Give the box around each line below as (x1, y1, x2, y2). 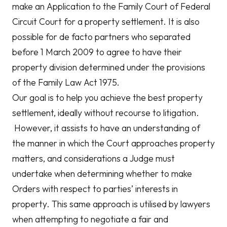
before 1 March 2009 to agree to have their (12, 46, 182, 58)
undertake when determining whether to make (12, 168, 192, 179)
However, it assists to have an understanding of (12, 122, 200, 134)
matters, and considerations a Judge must (12, 153, 175, 164)
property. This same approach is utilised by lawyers (12, 198, 210, 210)
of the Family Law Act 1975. (12, 77, 120, 88)
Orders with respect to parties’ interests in (12, 183, 178, 195)
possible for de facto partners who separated (12, 31, 191, 43)
